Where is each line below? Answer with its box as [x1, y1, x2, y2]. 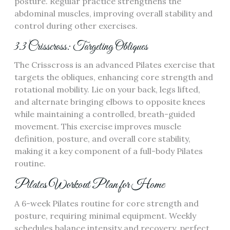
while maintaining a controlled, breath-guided [14, 109, 195, 120]
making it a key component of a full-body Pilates [14, 146, 203, 157]
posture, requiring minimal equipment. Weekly [14, 210, 196, 221]
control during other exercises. [14, 21, 138, 31]
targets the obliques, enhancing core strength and [14, 72, 213, 83]
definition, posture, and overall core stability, [14, 133, 190, 144]
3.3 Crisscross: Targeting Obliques [14, 40, 148, 55]
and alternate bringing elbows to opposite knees [14, 97, 205, 107]
